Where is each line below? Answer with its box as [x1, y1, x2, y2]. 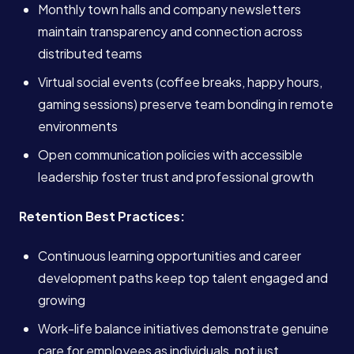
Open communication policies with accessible [38, 146, 303, 163]
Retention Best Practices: [19, 208, 185, 224]
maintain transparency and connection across [38, 23, 303, 40]
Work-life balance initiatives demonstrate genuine [38, 320, 329, 337]
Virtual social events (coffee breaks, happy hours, [38, 73, 322, 90]
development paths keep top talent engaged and [38, 269, 328, 286]
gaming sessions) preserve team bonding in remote [38, 96, 333, 112]
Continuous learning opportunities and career [38, 247, 301, 264]
